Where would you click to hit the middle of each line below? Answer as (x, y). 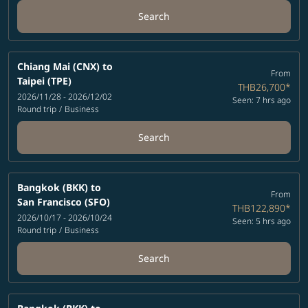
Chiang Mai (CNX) (58, 66)
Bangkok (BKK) (53, 187)
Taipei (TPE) (44, 80)
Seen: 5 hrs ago (261, 221)
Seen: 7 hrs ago (261, 100)
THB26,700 (261, 87)
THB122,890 (258, 208)
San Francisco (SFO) (64, 201)
